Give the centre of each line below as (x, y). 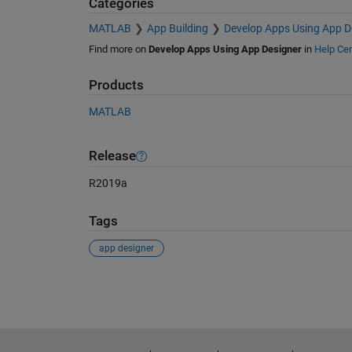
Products (116, 86)
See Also (120, 286)
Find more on (118, 49)
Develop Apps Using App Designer (225, 49)
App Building (177, 29)
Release (112, 156)
